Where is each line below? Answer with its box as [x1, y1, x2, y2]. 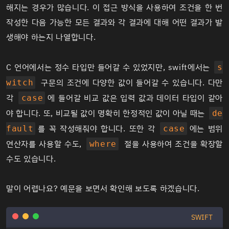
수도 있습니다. [6, 152, 56, 165]
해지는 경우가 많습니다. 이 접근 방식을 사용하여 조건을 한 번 [6, 1, 223, 14]
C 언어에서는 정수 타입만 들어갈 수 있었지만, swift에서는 [6, 61, 213, 74]
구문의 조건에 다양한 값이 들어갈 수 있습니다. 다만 [38, 76, 223, 89]
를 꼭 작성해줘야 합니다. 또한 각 [38, 122, 158, 135]
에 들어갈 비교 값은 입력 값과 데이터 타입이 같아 [48, 91, 223, 104]
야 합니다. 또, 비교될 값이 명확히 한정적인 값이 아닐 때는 [6, 107, 208, 120]
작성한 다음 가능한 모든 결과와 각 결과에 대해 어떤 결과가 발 [6, 16, 223, 29]
